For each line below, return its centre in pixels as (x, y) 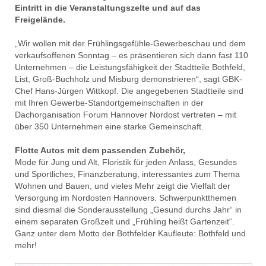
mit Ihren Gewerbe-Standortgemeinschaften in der (109, 102)
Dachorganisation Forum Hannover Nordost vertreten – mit (126, 114)
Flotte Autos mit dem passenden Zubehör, (100, 150)
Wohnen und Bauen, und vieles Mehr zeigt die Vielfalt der (123, 186)
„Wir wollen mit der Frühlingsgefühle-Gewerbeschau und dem (130, 43)
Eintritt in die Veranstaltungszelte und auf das (108, 7)
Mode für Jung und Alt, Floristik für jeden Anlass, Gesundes (126, 162)
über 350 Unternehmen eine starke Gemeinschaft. (109, 126)
